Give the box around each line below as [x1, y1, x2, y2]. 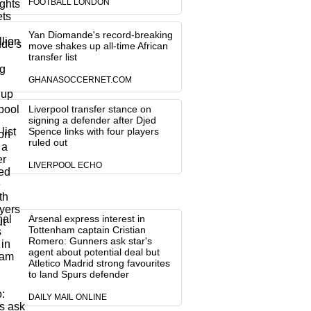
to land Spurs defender [28, 269, 129, 280]
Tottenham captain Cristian [28, 224, 146, 235]
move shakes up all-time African [28, 40, 168, 51]
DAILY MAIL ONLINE [28, 293, 107, 301]
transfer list [28, 51, 77, 62]
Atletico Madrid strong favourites [28, 258, 170, 269]
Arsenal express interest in [28, 213, 145, 224]
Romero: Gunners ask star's [28, 235, 152, 246]
